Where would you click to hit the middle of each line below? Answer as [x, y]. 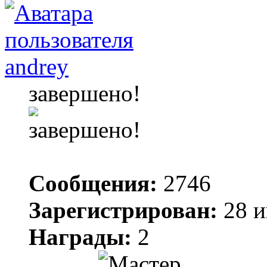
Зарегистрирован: [123, 210]
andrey [37, 66]
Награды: [80, 237]
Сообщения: [93, 183]
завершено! [85, 93]
